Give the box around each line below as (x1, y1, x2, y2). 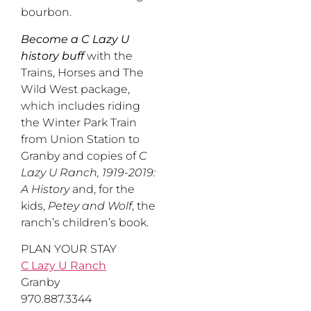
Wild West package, (21, 82, 130, 96)
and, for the (69, 182, 135, 196)
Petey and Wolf (48, 199, 132, 212)
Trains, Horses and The (21, 65, 144, 79)
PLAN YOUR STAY (21, 242, 117, 255)
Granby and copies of (21, 149, 139, 162)
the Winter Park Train (21, 115, 137, 129)
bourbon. (21, 6, 72, 19)
